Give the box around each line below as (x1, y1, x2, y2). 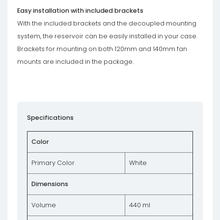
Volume (31, 201, 56, 209)
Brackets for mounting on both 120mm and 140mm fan (17, 45, 187, 53)
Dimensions (31, 180, 68, 188)
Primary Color (31, 159, 75, 167)
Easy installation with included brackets (17, 6, 143, 15)
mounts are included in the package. (17, 57, 134, 66)
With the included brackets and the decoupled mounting (17, 19, 196, 27)
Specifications (27, 113, 74, 122)
